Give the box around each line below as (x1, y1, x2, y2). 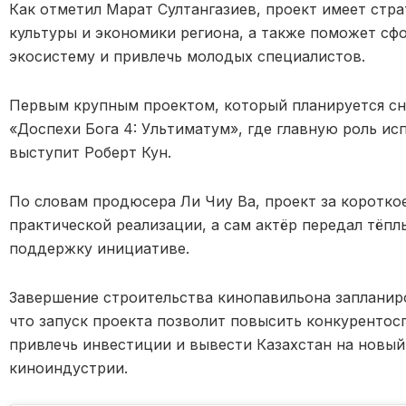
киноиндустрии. (9, 358, 128, 377)
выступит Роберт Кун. (9, 142, 171, 161)
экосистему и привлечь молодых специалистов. (9, 46, 365, 65)
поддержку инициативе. (9, 238, 189, 257)
